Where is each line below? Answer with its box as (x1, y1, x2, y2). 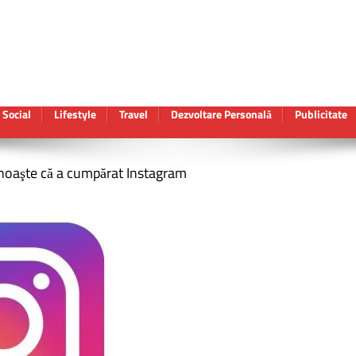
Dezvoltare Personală (171, 106, 272, 122)
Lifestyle (54, 106, 96, 122)
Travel (119, 106, 148, 122)
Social (2, 106, 31, 122)
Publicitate (295, 106, 347, 122)
